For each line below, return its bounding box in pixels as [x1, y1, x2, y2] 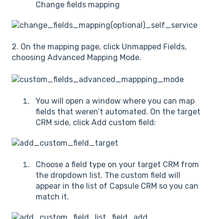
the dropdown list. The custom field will [36, 171, 180, 180]
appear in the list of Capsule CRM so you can [36, 181, 198, 191]
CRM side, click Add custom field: [36, 117, 158, 127]
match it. [36, 192, 69, 202]
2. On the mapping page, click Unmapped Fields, [12, 42, 187, 52]
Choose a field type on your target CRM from [36, 160, 199, 170]
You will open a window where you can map [36, 96, 195, 106]
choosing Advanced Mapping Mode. [12, 53, 141, 63]
